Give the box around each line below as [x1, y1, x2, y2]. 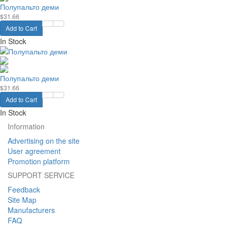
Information [8, 121, 45, 131]
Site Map [8, 195, 36, 205]
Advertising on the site [8, 136, 80, 146]
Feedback [8, 184, 40, 195]
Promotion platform [8, 156, 70, 166]
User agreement [8, 146, 61, 156]
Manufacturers [8, 205, 55, 215]
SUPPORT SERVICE [8, 170, 74, 180]
